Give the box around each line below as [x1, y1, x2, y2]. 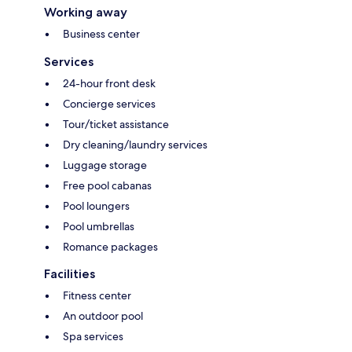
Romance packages [63, 240, 158, 255]
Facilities [44, 266, 95, 282]
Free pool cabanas [63, 178, 152, 193]
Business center [63, 27, 140, 42]
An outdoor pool [63, 309, 143, 324]
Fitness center [63, 288, 131, 303]
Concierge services [63, 97, 156, 112]
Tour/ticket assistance [63, 117, 169, 132]
